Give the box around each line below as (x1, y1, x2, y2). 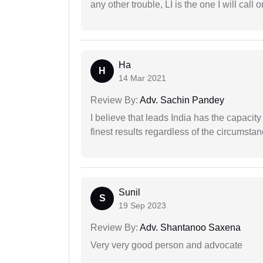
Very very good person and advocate (90, 240, 242, 251)
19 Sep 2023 (119, 201, 166, 211)
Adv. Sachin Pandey (138, 95, 224, 106)
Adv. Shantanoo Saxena (138, 222, 241, 233)
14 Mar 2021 (119, 73, 166, 83)
